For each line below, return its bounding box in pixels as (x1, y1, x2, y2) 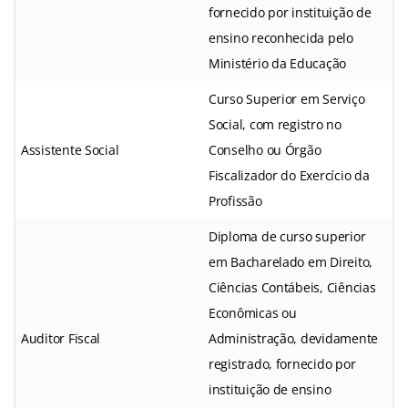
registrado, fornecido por (209, 354, 356, 372)
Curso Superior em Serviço (209, 89, 365, 107)
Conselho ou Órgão (209, 140, 321, 158)
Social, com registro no (209, 115, 342, 133)
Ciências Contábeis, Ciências (209, 278, 376, 296)
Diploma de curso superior (209, 227, 366, 245)
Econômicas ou (209, 303, 297, 321)
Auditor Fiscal (21, 329, 101, 347)
